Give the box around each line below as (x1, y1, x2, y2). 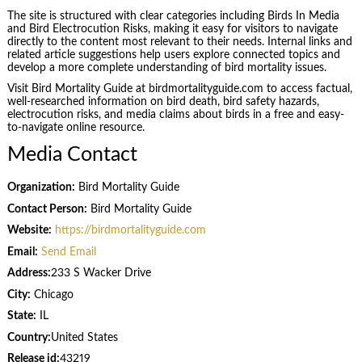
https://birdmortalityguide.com (54, 225, 206, 237)
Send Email (40, 246, 96, 258)
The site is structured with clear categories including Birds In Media (6, 10, 339, 22)
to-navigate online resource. (6, 122, 145, 134)
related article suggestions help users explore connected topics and (6, 48, 340, 61)
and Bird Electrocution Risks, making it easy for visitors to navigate (6, 23, 338, 35)
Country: (6, 331, 51, 343)
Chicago (30, 288, 74, 301)
